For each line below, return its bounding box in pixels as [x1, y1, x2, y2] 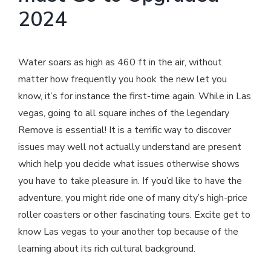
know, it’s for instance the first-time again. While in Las [18, 90, 251, 103]
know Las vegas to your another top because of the [18, 225, 238, 239]
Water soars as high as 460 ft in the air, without [18, 56, 222, 70]
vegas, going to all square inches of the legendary [18, 106, 229, 120]
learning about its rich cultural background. [18, 242, 195, 256]
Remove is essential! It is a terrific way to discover [18, 123, 231, 137]
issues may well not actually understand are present [18, 140, 241, 154]
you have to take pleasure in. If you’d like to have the [18, 174, 242, 188]
